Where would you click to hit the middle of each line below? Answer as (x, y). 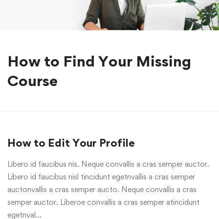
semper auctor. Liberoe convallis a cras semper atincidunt (103, 202)
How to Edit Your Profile (71, 143)
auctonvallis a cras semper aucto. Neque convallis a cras (102, 189)
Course (33, 80)
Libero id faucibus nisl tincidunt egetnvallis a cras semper (101, 177)
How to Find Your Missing (99, 61)
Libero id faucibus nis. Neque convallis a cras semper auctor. (108, 164)
